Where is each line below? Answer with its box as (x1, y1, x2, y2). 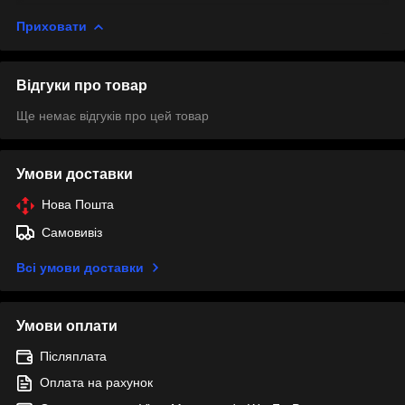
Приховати (16, 18, 87, 33)
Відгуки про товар (16, 77, 147, 93)
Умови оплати (16, 317, 118, 334)
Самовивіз (42, 224, 102, 240)
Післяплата (40, 348, 107, 363)
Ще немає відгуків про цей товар (16, 108, 209, 123)
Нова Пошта (42, 196, 114, 212)
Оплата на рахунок (40, 374, 153, 390)
